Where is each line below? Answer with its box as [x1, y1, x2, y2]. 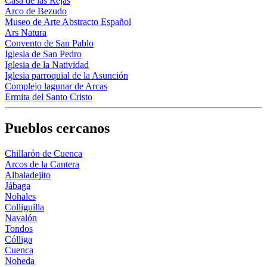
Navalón [5, 212, 37, 223]
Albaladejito [5, 169, 51, 180]
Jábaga [5, 180, 30, 191]
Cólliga [5, 234, 32, 244]
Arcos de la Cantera [5, 159, 79, 169]
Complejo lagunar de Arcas [5, 80, 107, 91]
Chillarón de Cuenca [5, 148, 82, 159]
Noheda [5, 255, 35, 266]
